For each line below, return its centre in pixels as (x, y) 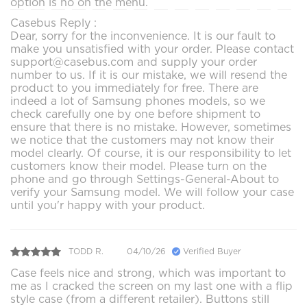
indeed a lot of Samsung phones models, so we (138, 101)
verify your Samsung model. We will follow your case (152, 192)
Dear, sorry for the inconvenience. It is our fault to (143, 36)
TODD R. (86, 251)
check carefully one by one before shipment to (135, 114)
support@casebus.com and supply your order (134, 62)
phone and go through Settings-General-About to (145, 179)
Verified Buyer (211, 251)
